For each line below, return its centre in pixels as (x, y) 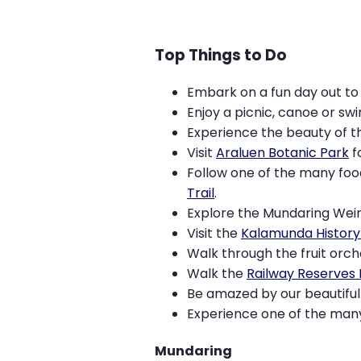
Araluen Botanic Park (282, 152)
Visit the (214, 233)
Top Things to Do (221, 55)
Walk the (217, 273)
